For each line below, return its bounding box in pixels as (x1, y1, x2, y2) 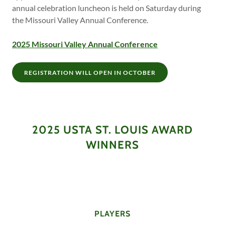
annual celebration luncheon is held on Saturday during (12, 3, 201, 13)
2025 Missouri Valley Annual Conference (12, 39, 158, 49)
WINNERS (86, 138, 139, 152)
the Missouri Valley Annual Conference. (12, 15, 148, 25)
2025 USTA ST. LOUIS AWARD (32, 123, 193, 137)
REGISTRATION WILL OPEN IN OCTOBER (24, 68, 156, 76)
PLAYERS (94, 209, 131, 219)
